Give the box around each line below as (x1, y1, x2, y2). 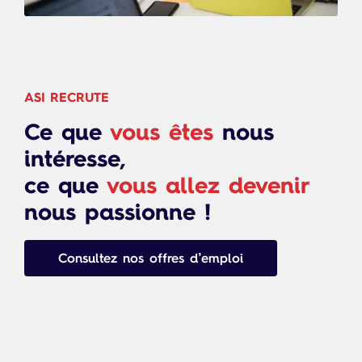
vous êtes (110, 116, 213, 148)
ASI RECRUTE (24, 88, 109, 107)
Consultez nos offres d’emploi (58, 249, 243, 267)
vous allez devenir (107, 170, 308, 201)
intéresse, (24, 143, 126, 175)
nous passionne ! (24, 196, 211, 228)
